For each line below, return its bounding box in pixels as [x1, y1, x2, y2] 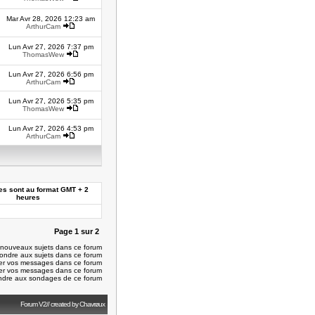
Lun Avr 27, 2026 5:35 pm [8, 97, 94, 105]
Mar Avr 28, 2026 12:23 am [6, 15, 95, 22]
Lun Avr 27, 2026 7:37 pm [8, 43, 94, 51]
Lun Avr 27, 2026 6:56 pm [8, 70, 94, 78]
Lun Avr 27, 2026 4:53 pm [8, 124, 94, 132]
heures [16, 193, 40, 201]
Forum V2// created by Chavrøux [20, 300, 108, 308]
